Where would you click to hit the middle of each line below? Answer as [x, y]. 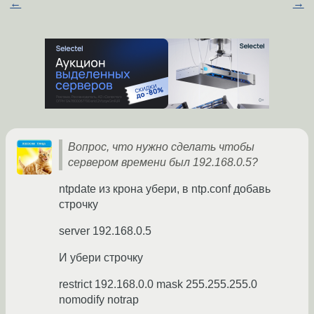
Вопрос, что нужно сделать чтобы [161, 147]
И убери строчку [101, 258]
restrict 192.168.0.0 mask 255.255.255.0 [158, 285]
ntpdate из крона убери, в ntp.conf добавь [165, 189]
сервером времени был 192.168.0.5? [163, 163]
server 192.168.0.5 [105, 231]
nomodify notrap [99, 300]
